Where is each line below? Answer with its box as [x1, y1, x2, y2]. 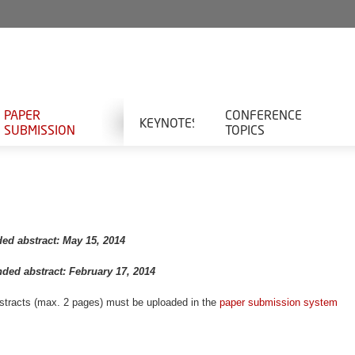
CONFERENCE [224, 107, 302, 122]
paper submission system [219, 296, 338, 308]
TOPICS [224, 122, 265, 137]
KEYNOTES [139, 114, 199, 130]
